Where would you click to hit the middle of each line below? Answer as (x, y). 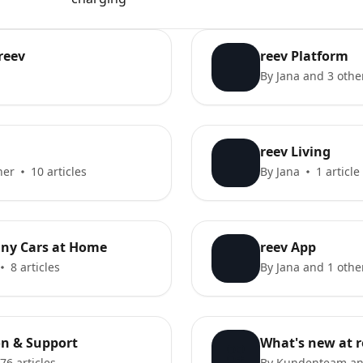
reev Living (295, 152)
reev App (288, 247)
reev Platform (304, 56)
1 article (338, 171)
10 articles (59, 171)
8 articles (35, 267)
